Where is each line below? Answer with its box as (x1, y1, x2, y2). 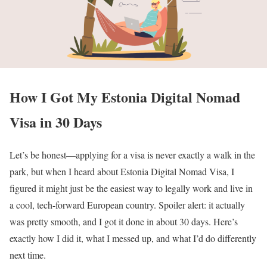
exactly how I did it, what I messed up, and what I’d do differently (10, 232, 256, 245)
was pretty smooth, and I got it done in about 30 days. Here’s (10, 215, 238, 228)
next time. (10, 249, 46, 262)
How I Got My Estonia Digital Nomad (10, 86, 240, 108)
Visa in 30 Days (10, 111, 102, 133)
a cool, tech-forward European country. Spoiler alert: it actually (10, 198, 245, 212)
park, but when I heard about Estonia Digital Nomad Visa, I (10, 165, 234, 178)
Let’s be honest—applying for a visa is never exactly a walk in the (10, 148, 255, 162)
